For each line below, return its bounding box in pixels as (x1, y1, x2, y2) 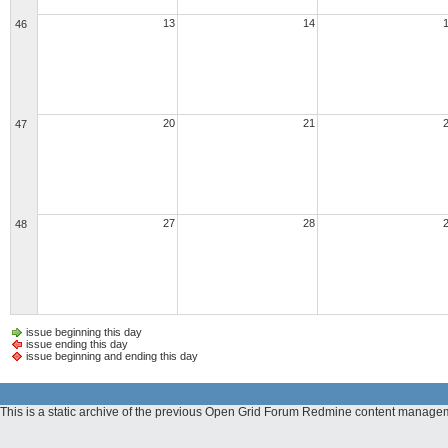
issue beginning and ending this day (26, 350, 198, 363)
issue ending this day (26, 338, 128, 351)
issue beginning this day (26, 326, 142, 339)
